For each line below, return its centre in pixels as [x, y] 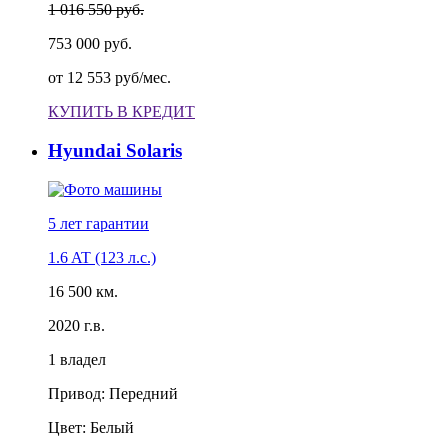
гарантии [117, 223]
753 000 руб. [90, 44]
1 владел [77, 359]
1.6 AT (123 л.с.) [102, 257]
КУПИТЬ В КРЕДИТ [121, 112]
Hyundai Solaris [115, 151]
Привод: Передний [113, 393]
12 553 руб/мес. [119, 78]
